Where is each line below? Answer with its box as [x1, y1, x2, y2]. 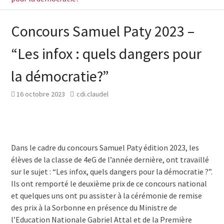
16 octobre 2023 [16, 89, 65, 98]
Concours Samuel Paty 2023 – [10, 21, 194, 40]
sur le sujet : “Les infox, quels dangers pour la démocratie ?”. [10, 166, 212, 176]
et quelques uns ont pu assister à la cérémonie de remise [10, 190, 202, 200]
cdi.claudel [76, 89, 108, 98]
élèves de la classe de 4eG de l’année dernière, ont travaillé [10, 154, 209, 164]
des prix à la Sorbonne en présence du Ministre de [10, 202, 177, 212]
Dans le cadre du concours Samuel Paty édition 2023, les [10, 142, 199, 152]
